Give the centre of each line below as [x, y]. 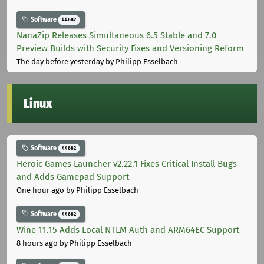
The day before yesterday [60, 62]
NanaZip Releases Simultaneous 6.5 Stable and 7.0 [116, 36]
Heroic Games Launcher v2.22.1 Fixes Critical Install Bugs [127, 164]
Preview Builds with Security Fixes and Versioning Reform [130, 49]
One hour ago [40, 190]
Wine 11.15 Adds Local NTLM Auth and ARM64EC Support [128, 230]
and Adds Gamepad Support [73, 176]
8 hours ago [37, 243]
